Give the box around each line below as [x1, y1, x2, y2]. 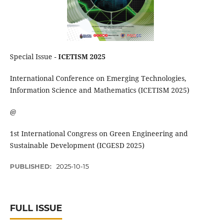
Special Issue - [9, 52, 58, 61]
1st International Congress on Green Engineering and [9, 129, 188, 139]
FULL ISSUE [9, 203, 62, 214]
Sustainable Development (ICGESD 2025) [9, 141, 145, 150]
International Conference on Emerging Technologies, [9, 74, 186, 83]
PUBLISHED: [9, 162, 53, 171]
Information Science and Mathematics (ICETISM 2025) [9, 85, 189, 95]
